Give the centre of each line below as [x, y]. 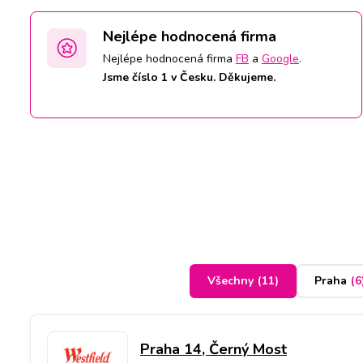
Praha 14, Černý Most [214, 349]
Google [280, 58]
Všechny [230, 281]
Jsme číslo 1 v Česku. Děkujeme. [189, 77]
